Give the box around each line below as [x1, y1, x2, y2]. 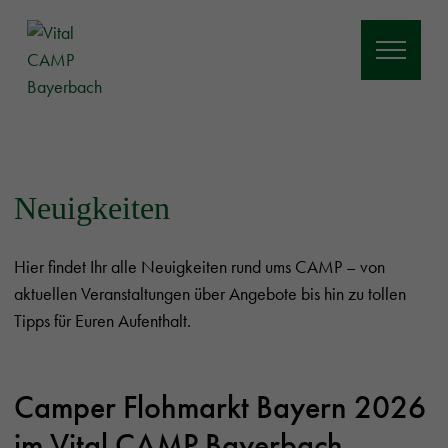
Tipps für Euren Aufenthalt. [14, 310, 191, 332]
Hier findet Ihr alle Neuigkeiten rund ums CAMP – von [14, 256, 385, 278]
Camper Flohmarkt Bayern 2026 [14, 388, 426, 427]
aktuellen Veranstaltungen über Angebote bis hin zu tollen [14, 283, 406, 305]
